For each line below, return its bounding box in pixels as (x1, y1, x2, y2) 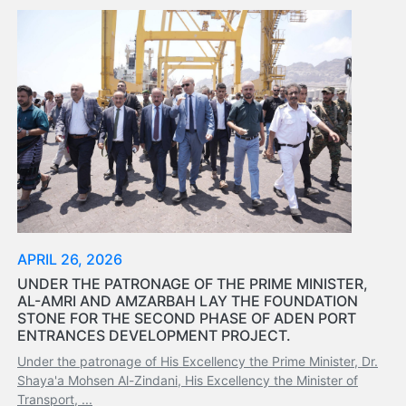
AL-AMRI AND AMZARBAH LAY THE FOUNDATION (17, 291, 358, 310)
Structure (22, 14, 85, 33)
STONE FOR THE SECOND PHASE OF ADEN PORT (17, 308, 356, 327)
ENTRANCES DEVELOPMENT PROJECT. (17, 325, 291, 344)
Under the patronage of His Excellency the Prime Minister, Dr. (17, 353, 378, 369)
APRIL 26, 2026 (17, 249, 122, 268)
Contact (4, 43, 60, 62)
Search (4, 94, 53, 112)
